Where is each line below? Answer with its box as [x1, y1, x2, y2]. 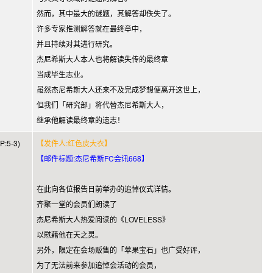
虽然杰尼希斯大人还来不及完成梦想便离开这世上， [37, 84, 205, 94]
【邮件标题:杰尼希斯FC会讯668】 [37, 153, 149, 163]
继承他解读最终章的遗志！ [37, 115, 124, 125]
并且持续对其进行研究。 [37, 38, 117, 49]
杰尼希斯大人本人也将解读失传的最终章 [37, 54, 168, 64]
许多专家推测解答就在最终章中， [37, 23, 146, 34]
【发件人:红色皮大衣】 [37, 138, 112, 148]
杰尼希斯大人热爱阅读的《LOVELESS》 [37, 214, 169, 224]
